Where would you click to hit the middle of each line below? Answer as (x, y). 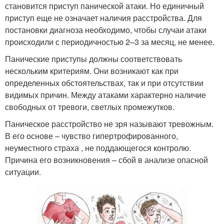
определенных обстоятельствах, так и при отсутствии (104, 82)
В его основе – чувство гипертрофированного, (91, 135)
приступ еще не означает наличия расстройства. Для (103, 17)
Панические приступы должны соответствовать (93, 58)
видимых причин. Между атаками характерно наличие (105, 94)
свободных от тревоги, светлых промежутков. (90, 106)
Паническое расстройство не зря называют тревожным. (109, 123)
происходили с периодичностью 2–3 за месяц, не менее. (110, 41)
